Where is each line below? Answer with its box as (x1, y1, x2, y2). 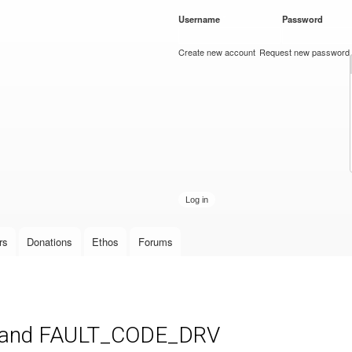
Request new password (259, 46, 350, 58)
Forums (137, 234, 173, 250)
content (126, 36, 160, 51)
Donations (27, 234, 73, 250)
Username (178, 13, 222, 25)
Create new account (178, 46, 255, 58)
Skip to (126, 2, 159, 16)
